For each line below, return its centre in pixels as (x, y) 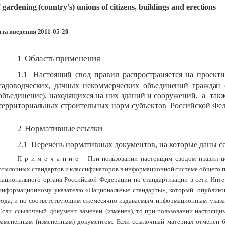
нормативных (89, 145)
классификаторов (94, 169)
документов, (136, 145)
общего (210, 169)
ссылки (90, 128)
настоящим (156, 158)
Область (40, 58)
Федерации (116, 179)
